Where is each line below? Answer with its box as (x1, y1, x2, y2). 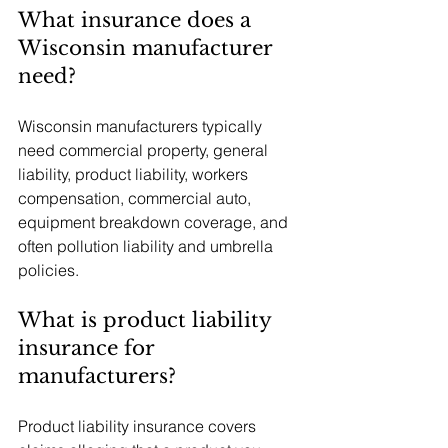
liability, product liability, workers (18, 164, 252, 184)
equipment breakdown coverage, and (18, 212, 292, 232)
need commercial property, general (18, 140, 272, 160)
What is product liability (18, 308, 277, 332)
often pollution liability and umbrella (18, 236, 277, 256)
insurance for (18, 336, 160, 360)
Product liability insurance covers (18, 416, 260, 436)
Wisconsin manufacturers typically (18, 116, 266, 136)
